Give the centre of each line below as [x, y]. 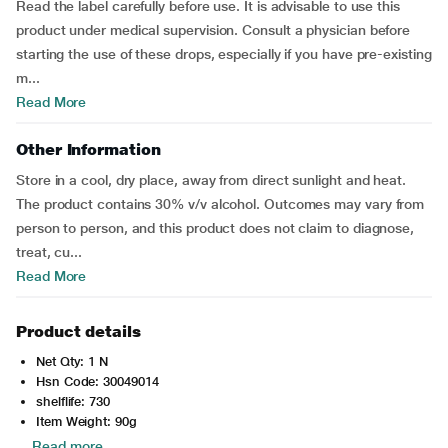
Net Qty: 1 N [72, 361]
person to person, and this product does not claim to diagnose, [215, 228]
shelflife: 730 [73, 401]
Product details [78, 331]
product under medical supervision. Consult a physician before [213, 30]
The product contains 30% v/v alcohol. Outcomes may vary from [220, 204]
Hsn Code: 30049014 [97, 381]
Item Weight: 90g [86, 421]
